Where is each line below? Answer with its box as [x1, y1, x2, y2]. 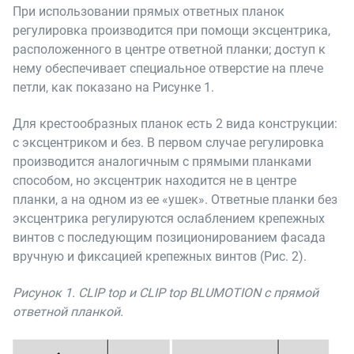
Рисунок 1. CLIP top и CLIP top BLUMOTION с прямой [13, 284, 318, 300]
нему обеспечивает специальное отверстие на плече [13, 60, 323, 76]
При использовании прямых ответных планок [13, 3, 284, 19]
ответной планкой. [13, 303, 123, 319]
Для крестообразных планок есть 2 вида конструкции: [13, 115, 337, 131]
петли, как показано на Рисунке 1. [13, 79, 214, 95]
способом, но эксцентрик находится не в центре [13, 172, 296, 188]
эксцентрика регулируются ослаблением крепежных [13, 210, 325, 226]
